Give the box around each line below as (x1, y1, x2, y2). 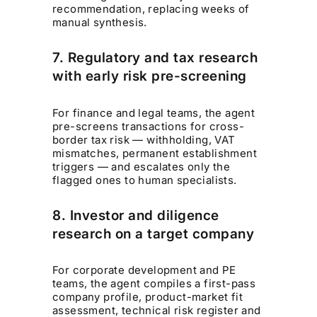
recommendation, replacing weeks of (52, 2, 250, 16)
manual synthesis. (52, 16, 147, 30)
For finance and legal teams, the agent (52, 105, 255, 120)
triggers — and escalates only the (52, 159, 231, 173)
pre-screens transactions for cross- (52, 119, 245, 133)
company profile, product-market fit (52, 290, 243, 304)
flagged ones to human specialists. (52, 173, 237, 187)
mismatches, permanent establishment (52, 146, 258, 160)
